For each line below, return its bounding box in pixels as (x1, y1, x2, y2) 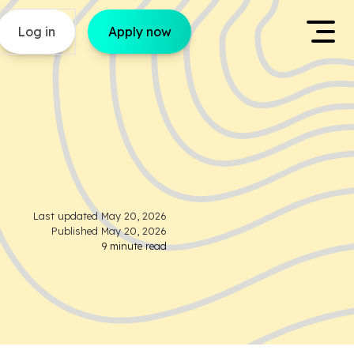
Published (51, 224, 101, 237)
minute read (107, 239, 167, 252)
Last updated (33, 209, 101, 222)
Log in (17, 24, 55, 40)
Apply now (107, 24, 171, 40)
